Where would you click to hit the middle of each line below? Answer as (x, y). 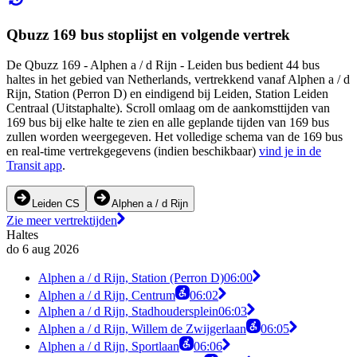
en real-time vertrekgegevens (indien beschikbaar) (133, 151)
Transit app (34, 166)
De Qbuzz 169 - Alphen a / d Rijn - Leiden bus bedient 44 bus (163, 65)
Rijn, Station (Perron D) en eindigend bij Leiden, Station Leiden (167, 94)
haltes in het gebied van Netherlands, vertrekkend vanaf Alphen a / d (178, 80)
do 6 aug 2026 (43, 249)
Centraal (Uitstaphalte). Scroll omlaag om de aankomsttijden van (168, 108)
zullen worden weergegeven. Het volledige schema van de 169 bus (175, 137)
